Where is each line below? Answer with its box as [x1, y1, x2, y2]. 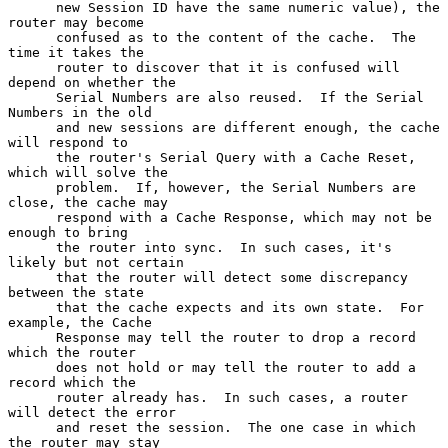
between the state [8, 284, 144, 300]
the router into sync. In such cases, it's [8, 239, 56, 255]
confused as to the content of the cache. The [8, 29, 56, 45]
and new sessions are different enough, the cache [8, 119, 56, 135]
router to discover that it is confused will [8, 59, 56, 75]
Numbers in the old [8, 104, 152, 120]
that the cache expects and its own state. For [8, 299, 56, 315]
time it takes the [8, 44, 144, 60]
